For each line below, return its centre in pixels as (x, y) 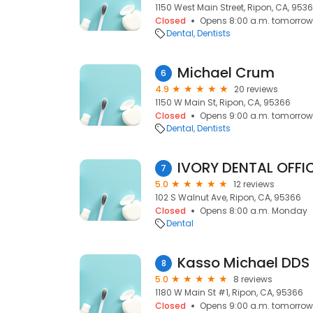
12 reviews (254, 184)
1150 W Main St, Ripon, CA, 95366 (223, 102)
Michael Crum (226, 73)
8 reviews (253, 279)
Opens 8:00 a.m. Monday (254, 211)
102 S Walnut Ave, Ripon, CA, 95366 (228, 197)
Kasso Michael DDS (243, 263)
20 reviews (256, 89)
